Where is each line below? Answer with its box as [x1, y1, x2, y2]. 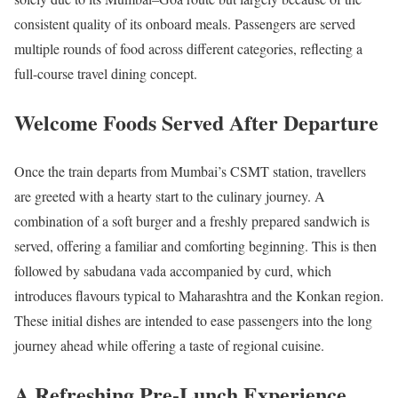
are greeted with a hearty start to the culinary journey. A [14, 186, 325, 205]
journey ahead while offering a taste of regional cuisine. [14, 335, 324, 354]
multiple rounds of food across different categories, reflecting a [14, 39, 362, 59]
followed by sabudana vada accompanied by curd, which [14, 260, 331, 280]
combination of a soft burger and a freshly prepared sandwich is [14, 211, 370, 230]
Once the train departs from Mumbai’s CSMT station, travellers [14, 161, 366, 180]
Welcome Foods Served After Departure [14, 107, 378, 139]
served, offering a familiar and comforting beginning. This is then [14, 235, 377, 255]
